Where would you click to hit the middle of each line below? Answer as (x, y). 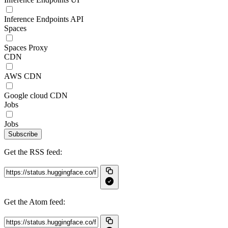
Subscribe (23, 134)
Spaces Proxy (26, 48)
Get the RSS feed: (33, 152)
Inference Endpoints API (44, 19)
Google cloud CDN (36, 95)
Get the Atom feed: (35, 202)
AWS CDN (23, 76)
